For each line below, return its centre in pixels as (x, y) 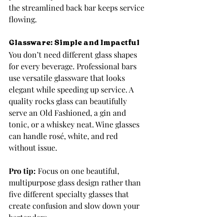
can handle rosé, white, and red (64, 136)
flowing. (23, 19)
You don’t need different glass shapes (74, 55)
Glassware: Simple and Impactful (74, 43)
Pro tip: (22, 171)
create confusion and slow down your (75, 206)
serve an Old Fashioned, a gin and (68, 113)
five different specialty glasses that (70, 194)
